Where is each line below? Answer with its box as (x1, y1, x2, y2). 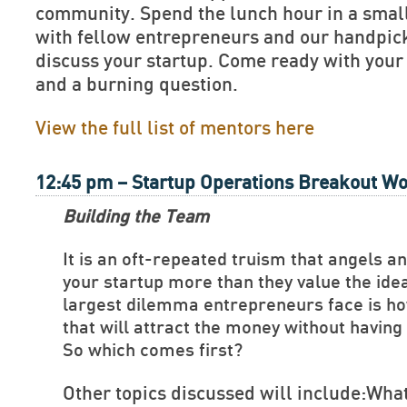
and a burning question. (35, 75, 238, 94)
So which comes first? (63, 342, 243, 360)
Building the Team (63, 208, 209, 226)
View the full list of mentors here (35, 119, 314, 138)
